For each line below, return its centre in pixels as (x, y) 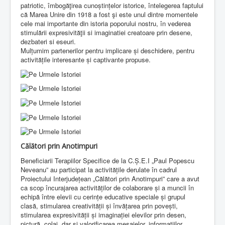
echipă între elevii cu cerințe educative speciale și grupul (103, 197)
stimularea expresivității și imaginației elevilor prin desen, (103, 215)
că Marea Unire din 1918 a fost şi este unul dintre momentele (109, 15)
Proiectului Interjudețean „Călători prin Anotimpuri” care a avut (110, 179)
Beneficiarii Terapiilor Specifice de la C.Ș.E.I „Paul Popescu (107, 161)
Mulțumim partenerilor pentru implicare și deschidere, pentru (107, 51)
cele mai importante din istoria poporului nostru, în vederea (106, 24)
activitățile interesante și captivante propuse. (86, 60)
